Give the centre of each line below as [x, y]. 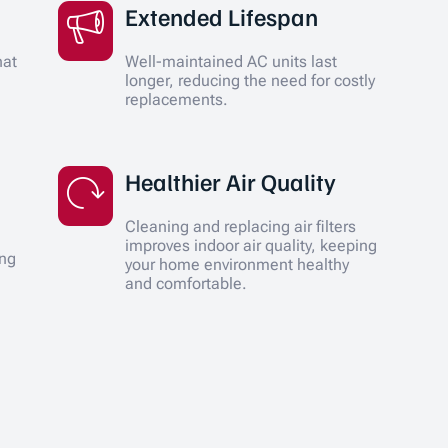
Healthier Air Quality [230, 180]
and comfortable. [185, 283]
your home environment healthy [236, 264]
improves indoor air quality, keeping [250, 245]
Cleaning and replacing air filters [240, 226]
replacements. [176, 100]
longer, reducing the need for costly [249, 81]
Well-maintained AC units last [230, 62]
